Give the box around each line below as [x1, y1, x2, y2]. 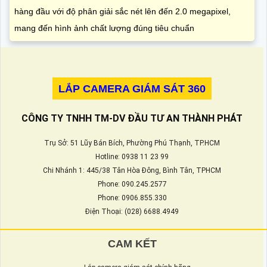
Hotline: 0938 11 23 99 [95, 153, 169, 162]
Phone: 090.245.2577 [97, 180, 167, 189]
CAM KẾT [107, 238, 157, 250]
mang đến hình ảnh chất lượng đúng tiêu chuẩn [14, 23, 194, 33]
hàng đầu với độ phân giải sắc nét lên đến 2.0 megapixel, [14, 7, 231, 17]
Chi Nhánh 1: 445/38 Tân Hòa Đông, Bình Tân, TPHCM [43, 166, 221, 175]
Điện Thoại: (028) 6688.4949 [85, 207, 179, 216]
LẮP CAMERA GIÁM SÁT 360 [58, 83, 206, 95]
